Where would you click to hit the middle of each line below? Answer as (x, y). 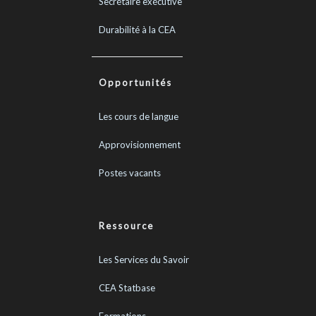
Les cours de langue (139, 116)
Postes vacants (130, 173)
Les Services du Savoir (144, 260)
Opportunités (135, 83)
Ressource (126, 226)
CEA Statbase (127, 288)
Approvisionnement (140, 145)
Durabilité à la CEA (137, 30)
